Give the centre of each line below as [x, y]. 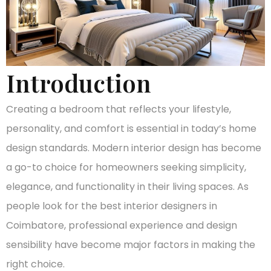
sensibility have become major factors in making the [131, 244]
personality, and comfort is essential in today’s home [131, 128]
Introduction [79, 82]
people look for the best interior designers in [112, 206]
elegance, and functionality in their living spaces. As [127, 186]
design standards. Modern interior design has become [134, 148]
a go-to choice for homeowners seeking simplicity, [126, 167]
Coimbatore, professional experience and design [122, 225]
